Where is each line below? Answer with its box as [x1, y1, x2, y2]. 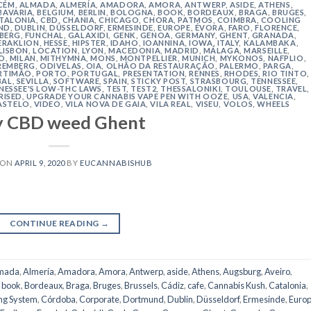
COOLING [260, 15, 301, 24]
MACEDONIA [108, 45, 161, 55]
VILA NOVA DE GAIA [65, 99, 146, 108]
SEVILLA [16, 76, 49, 85]
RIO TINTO [262, 68, 308, 78]
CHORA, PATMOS [143, 15, 213, 24]
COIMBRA [217, 15, 257, 24]
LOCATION [33, 45, 78, 55]
